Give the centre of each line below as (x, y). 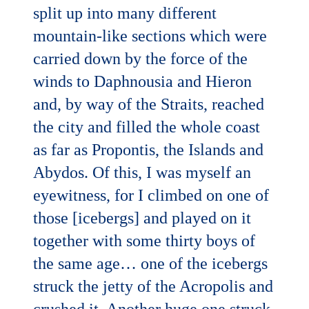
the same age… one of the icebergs (150, 264)
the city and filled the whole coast (147, 127)
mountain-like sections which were (150, 36)
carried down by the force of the (140, 59)
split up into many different (125, 13)
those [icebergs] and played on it (142, 218)
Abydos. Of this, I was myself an (142, 173)
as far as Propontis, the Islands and (148, 150)
